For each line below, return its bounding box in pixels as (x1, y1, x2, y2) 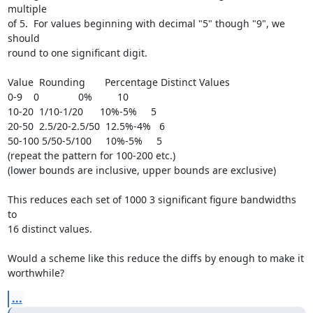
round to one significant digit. (7, 46, 147, 59)
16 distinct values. (7, 222, 92, 235)
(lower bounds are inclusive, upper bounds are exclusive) (7, 163, 276, 177)
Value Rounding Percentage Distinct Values (7, 75, 230, 89)
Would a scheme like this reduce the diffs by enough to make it (7, 252, 304, 265)
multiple (7, 2, 47, 15)
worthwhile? (7, 266, 64, 279)
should (7, 31, 40, 45)
